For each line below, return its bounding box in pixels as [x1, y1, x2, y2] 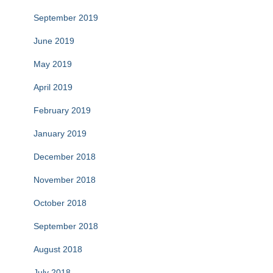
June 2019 [34, 36, 74, 46]
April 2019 [34, 82, 73, 93]
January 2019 [34, 129, 87, 139]
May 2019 [34, 59, 72, 69]
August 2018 [34, 244, 82, 255]
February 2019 [34, 105, 91, 116]
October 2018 [34, 198, 87, 208]
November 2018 [34, 175, 96, 185]
